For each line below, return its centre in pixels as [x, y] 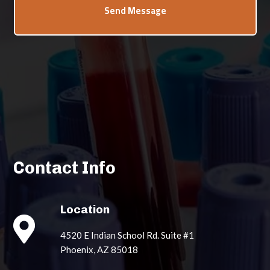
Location [85, 210]
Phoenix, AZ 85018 [99, 250]
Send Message [135, 11]
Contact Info [65, 168]
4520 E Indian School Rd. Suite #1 [127, 235]
